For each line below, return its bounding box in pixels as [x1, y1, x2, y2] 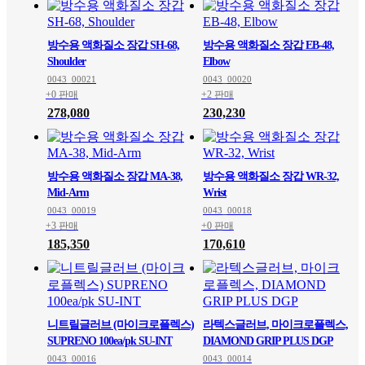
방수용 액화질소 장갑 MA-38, [47, 170, 182, 182]
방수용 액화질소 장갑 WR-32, [203, 170, 339, 182]
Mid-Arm [47, 187, 89, 199]
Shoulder [47, 55, 86, 68]
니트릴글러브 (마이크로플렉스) [47, 319, 194, 331]
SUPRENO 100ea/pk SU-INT [47, 335, 172, 347]
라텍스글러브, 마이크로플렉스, [203, 319, 348, 331]
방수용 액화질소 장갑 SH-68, [47, 39, 179, 51]
